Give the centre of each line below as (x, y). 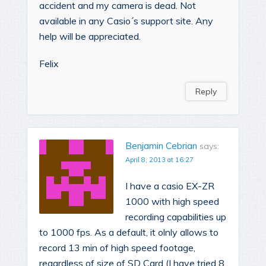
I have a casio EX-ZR (170, 186)
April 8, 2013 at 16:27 (159, 159)
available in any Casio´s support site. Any (126, 20)
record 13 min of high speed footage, (117, 247)
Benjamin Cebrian (161, 145)
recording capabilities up (176, 216)
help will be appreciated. (90, 36)
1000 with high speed (172, 201)
